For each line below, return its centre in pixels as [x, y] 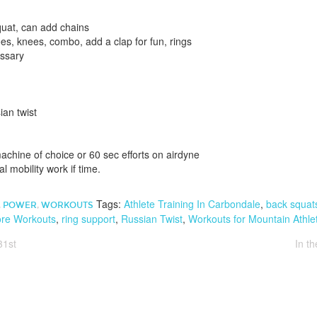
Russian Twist [152, 219]
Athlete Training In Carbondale [192, 204]
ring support [88, 219]
